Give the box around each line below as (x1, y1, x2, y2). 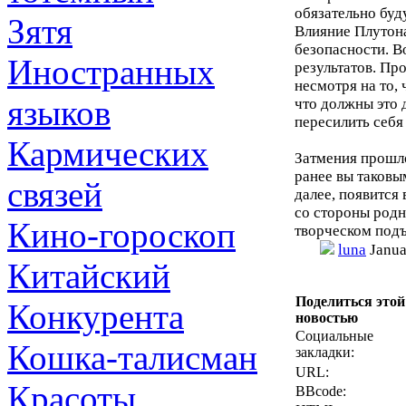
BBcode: (295, 383, 346, 399)
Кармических (7, 134, 208, 173)
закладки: (295, 344, 354, 360)
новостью (295, 310, 358, 325)
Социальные (295, 328, 373, 343)
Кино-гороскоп (7, 216, 236, 255)
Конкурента (7, 297, 184, 336)
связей (7, 175, 102, 214)
